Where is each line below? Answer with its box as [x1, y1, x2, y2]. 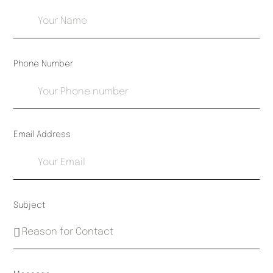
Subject [13, 201, 46, 210]
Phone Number [13, 60, 74, 69]
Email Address [13, 130, 71, 140]
